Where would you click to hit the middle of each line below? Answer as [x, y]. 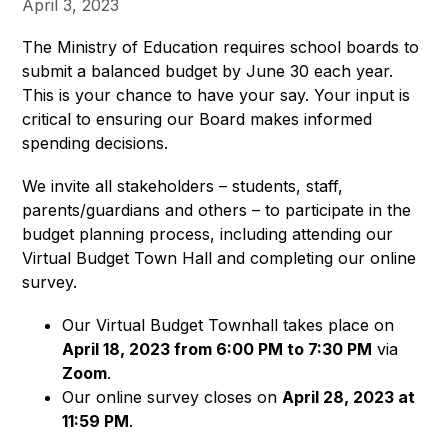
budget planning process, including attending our [208, 233]
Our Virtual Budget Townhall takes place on [228, 324]
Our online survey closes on [172, 396]
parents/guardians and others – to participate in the [217, 209]
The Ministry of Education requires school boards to [221, 46]
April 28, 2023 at [349, 396]
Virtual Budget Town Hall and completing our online [219, 257]
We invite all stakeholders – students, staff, [183, 185]
